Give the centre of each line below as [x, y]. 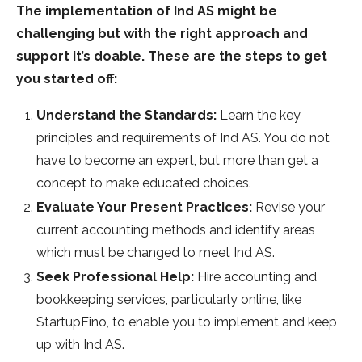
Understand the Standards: [128, 116]
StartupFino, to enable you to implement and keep [187, 322]
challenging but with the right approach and [162, 34]
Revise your [290, 208]
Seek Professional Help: [117, 277]
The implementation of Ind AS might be [147, 11]
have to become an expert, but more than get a [177, 161]
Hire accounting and [257, 277]
